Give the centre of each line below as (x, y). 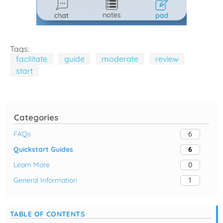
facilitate (32, 59)
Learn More (32, 165)
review (167, 59)
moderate (120, 59)
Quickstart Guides (43, 149)
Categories (36, 117)
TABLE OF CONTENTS (48, 214)
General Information (45, 180)
